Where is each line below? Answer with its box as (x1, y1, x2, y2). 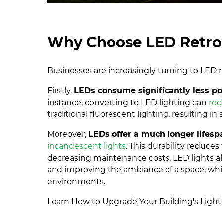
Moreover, (47, 129, 89, 139)
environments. (47, 177, 106, 187)
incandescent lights (47, 141, 126, 151)
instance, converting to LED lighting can (47, 98, 209, 108)
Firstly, (47, 86, 74, 96)
